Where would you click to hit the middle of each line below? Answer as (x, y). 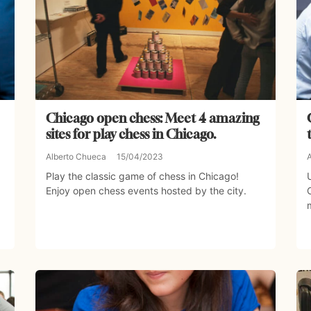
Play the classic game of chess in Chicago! (142, 176)
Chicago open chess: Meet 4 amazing (152, 118)
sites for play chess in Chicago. (131, 134)
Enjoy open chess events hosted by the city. (146, 191)
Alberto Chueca (76, 157)
